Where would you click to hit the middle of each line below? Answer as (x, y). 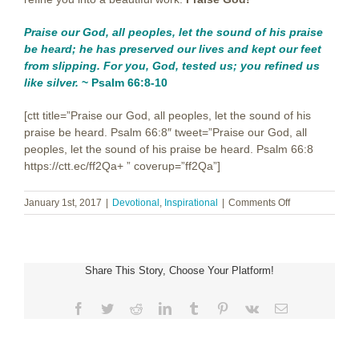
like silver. (51, 83)
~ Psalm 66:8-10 (123, 83)
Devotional (136, 203)
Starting (306, 217)
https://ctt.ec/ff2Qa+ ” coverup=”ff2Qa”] (122, 166)
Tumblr (218, 308)
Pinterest (250, 308)
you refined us (280, 66)
